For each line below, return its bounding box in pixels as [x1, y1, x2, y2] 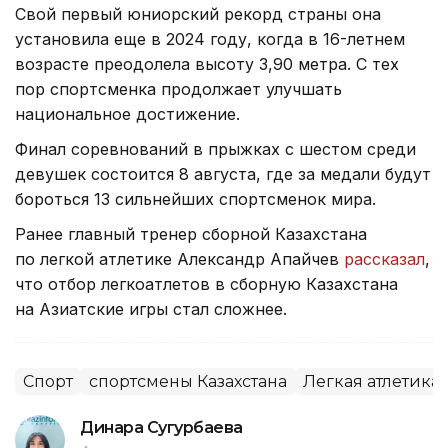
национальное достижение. [15, 104, 240, 125]
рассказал [344, 249, 425, 270]
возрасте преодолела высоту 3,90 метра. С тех [15, 54, 399, 75]
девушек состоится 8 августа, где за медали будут [15, 164, 431, 185]
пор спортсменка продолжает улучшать [15, 79, 342, 100]
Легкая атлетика [303, 372, 440, 392]
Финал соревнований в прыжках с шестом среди [15, 139, 416, 160]
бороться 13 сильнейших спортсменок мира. [15, 189, 376, 210]
